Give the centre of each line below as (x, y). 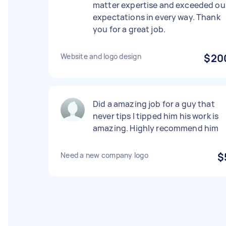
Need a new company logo (104, 155)
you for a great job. (129, 29)
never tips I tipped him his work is (156, 116)
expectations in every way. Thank (157, 17)
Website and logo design (101, 56)
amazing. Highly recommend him (156, 128)
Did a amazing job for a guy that (154, 104)
